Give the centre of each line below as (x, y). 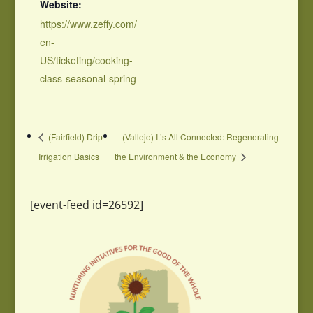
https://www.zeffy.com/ (88, 24)
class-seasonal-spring (88, 78)
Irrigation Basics (68, 156)
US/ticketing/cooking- (86, 60)
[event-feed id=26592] (86, 204)
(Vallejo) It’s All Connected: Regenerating (200, 136)
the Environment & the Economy (176, 156)
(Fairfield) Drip (74, 136)
